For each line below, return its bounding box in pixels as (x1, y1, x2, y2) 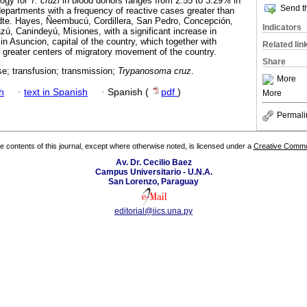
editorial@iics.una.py (114, 206, 193, 217)
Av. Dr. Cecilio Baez (115, 158, 192, 168)
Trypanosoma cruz (118, 66, 191, 77)
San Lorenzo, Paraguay (108, 177, 199, 187)
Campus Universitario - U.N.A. (95, 167, 212, 177)
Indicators (262, 23, 302, 32)
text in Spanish (24, 86, 88, 97)
